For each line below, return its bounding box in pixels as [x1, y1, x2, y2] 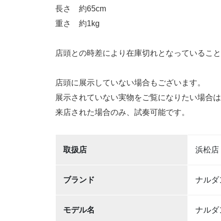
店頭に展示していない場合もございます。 [55, 78, 205, 87]
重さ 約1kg [55, 19, 100, 28]
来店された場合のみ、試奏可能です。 [55, 108, 189, 116]
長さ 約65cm [55, 4, 106, 13]
